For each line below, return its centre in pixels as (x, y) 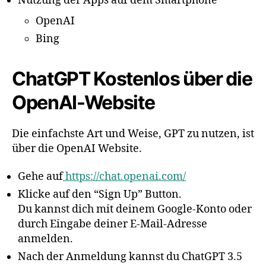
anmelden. (45, 239)
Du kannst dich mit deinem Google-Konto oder (135, 209)
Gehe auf (40, 177)
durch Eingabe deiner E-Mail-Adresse (113, 224)
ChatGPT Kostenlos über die (132, 78)
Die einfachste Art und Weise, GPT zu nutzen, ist (133, 134)
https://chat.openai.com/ (126, 177)
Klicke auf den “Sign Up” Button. (100, 194)
